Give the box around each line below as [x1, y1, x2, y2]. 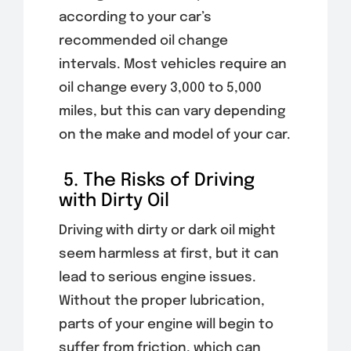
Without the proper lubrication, [58, 294, 265, 308]
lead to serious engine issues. [58, 270, 256, 284]
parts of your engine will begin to [58, 317, 273, 331]
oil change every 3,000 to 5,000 [58, 81, 262, 95]
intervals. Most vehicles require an [58, 57, 287, 71]
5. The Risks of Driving [58, 171, 255, 190]
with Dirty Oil [58, 191, 169, 210]
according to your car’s [58, 10, 212, 24]
